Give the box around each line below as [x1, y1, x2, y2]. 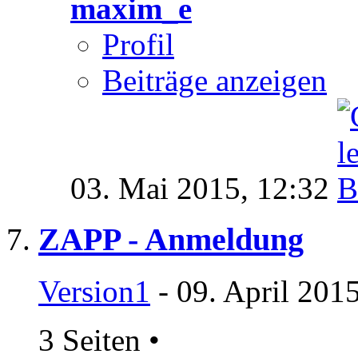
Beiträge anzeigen [102, 62, 327, 97]
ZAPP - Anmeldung [38, 221, 304, 258]
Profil [102, 26, 174, 62]
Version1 [38, 273, 150, 308]
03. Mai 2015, [70, 170, 257, 205]
